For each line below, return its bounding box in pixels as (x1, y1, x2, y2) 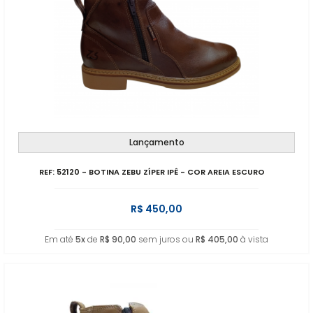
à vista (238, 233, 268, 245)
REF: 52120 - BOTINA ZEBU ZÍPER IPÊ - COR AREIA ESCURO (39, 166, 265, 177)
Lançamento (129, 136, 184, 148)
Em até (45, 233, 75, 245)
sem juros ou (136, 233, 196, 245)
